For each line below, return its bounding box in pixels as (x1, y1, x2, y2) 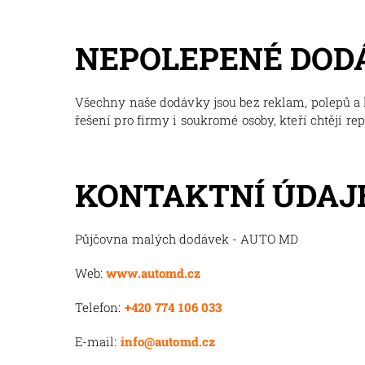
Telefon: (74, 298, 121, 315)
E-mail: (74, 332, 121, 350)
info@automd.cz (120, 332, 216, 350)
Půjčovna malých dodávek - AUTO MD (74, 230, 299, 247)
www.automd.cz (106, 264, 201, 281)
